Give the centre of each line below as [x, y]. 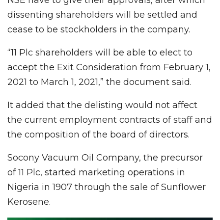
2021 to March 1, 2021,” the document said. [99, 82]
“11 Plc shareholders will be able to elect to [100, 52]
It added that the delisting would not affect [102, 105]
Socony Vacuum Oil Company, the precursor [105, 157]
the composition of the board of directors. [98, 134]
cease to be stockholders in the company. [99, 29]
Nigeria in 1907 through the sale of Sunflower [107, 187]
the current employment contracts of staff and [110, 120]
